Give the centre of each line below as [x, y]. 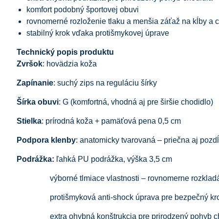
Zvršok [29, 64]
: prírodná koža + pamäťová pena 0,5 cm [111, 121]
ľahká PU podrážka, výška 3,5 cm [113, 159]
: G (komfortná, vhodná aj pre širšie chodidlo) [136, 102]
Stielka [29, 121]
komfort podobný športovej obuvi [82, 9]
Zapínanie [35, 83]
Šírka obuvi [37, 102]
